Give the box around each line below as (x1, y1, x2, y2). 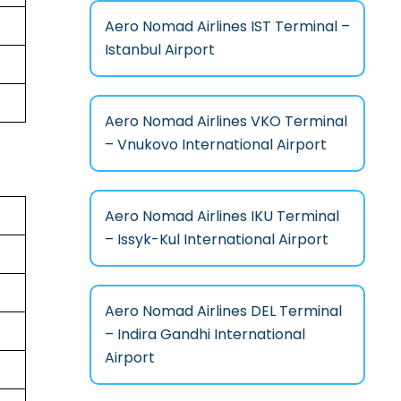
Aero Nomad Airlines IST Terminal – (104, 16, 350, 38)
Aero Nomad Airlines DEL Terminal (104, 301, 342, 322)
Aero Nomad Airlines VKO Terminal (104, 111, 347, 132)
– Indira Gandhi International (104, 324, 305, 346)
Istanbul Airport (104, 39, 215, 61)
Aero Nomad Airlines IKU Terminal (104, 206, 339, 227)
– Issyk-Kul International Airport (104, 229, 328, 251)
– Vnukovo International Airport (104, 134, 327, 156)
